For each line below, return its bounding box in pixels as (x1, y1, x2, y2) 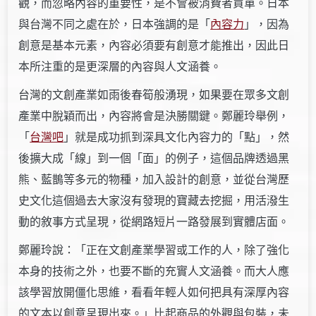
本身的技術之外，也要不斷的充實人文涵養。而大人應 (18, 265, 290, 277)
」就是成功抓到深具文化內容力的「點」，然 (63, 130, 290, 143)
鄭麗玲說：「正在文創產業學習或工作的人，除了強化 (18, 243, 290, 256)
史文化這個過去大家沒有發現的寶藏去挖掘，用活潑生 (18, 194, 290, 207)
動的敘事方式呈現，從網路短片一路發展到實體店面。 (18, 215, 290, 228)
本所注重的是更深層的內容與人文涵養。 (18, 60, 222, 73)
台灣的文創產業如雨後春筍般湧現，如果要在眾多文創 (18, 88, 290, 101)
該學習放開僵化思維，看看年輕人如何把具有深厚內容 (18, 286, 290, 298)
